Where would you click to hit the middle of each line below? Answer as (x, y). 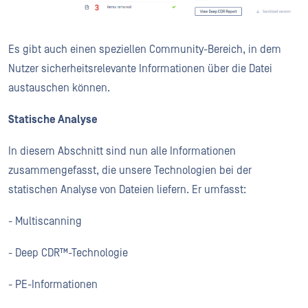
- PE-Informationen (53, 285)
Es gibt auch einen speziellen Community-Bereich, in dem (145, 50)
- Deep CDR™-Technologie (68, 253)
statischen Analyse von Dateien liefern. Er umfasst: (127, 190)
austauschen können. (59, 88)
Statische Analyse (53, 120)
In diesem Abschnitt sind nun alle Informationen (122, 152)
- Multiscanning (45, 222)
